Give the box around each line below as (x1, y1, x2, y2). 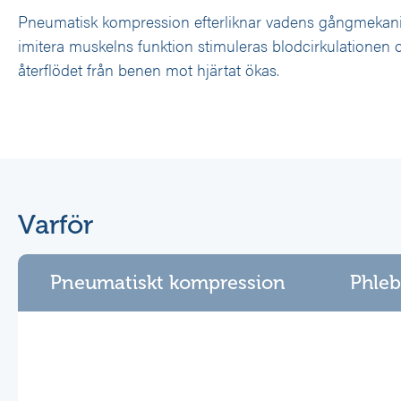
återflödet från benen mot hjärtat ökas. (18, 58, 279, 81)
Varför (18, 208, 93, 241)
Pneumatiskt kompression (50, 270, 286, 294)
